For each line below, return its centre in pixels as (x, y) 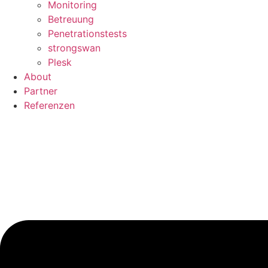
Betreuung (71, 19)
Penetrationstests (87, 34)
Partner (41, 91)
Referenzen (49, 106)
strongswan (74, 48)
